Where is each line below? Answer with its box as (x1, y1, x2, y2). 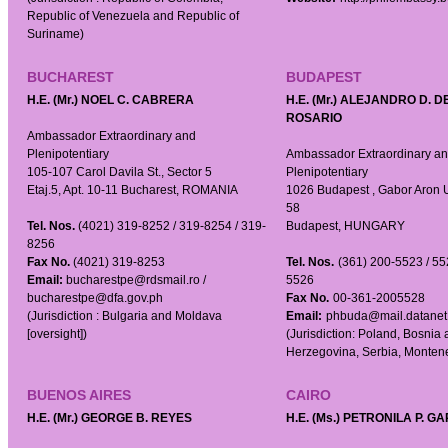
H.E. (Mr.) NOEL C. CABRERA (27, 93, 194, 107)
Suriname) (27, 27, 84, 41)
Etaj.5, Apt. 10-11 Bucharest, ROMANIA (27, 183, 238, 197)
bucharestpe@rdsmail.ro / (63, 273, 206, 287)
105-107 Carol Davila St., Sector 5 (27, 165, 212, 179)
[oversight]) (27, 327, 87, 341)
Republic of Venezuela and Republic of (27, 9, 239, 23)
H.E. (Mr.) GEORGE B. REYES (27, 411, 192, 425)
